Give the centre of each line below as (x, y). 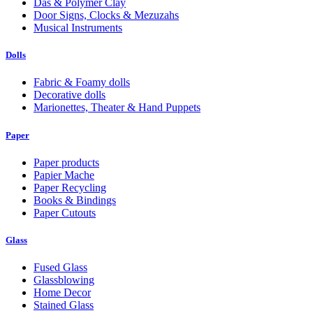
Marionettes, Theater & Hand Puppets (117, 108)
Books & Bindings (75, 200)
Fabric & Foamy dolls (82, 82)
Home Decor (62, 293)
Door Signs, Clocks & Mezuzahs (106, 15)
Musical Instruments (78, 28)
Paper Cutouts (65, 212)
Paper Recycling (70, 187)
